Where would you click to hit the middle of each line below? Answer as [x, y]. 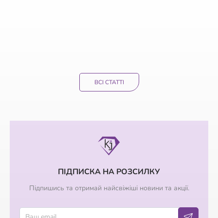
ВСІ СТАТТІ [109, 82]
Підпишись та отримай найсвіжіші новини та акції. [109, 188]
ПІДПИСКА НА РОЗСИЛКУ [109, 172]
